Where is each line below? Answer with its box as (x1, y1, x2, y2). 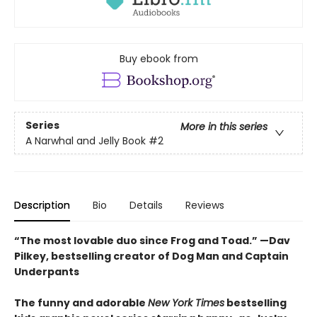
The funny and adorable (14, 296, 148, 311)
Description (14, 198, 70, 213)
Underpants (14, 265, 79, 279)
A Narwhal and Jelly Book (25, 133, 146, 148)
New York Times (148, 296, 224, 311)
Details (129, 198, 163, 213)
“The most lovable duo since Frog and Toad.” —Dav (14, 234, 290, 248)
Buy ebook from (119, 52, 198, 67)
